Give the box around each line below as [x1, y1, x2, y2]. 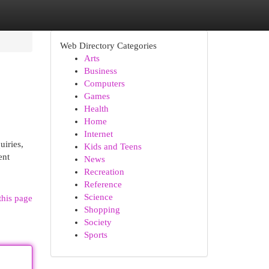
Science [83, 192, 113, 202]
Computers [83, 79, 125, 88]
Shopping [83, 205, 120, 214]
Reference [83, 180, 122, 189]
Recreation [83, 167, 124, 177]
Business [83, 66, 117, 76]
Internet [83, 129, 113, 139]
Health [83, 104, 109, 113]
